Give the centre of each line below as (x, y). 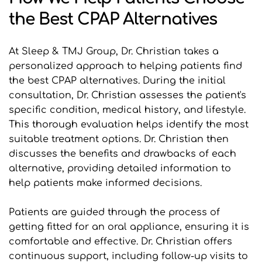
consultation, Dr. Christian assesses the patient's (127, 95)
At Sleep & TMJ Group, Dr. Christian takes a (114, 51)
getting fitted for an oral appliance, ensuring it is (129, 227)
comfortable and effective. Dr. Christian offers (120, 241)
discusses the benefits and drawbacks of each (123, 154)
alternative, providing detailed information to (120, 168)
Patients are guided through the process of (114, 212)
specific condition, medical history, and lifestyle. (127, 110)
